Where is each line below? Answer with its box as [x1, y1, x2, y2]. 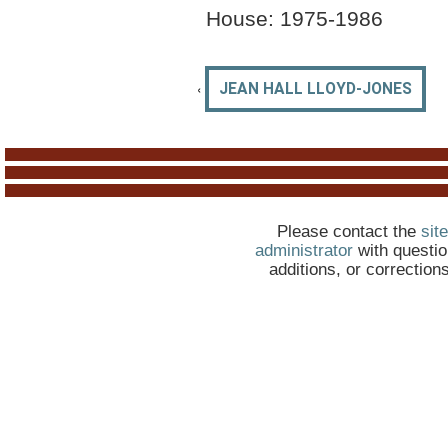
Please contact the [276, 221, 421, 240]
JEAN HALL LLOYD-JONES [219, 79, 412, 98]
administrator [254, 240, 353, 259]
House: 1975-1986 [206, 6, 383, 30]
